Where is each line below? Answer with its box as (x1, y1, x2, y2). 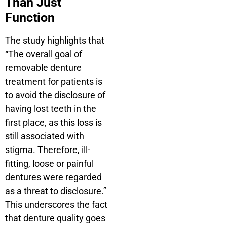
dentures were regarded (5, 171, 102, 182)
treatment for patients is (5, 75, 102, 87)
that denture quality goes (5, 212, 105, 223)
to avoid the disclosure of (5, 89, 105, 100)
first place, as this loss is (5, 117, 102, 128)
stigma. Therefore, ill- (5, 144, 90, 155)
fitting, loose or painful (5, 158, 94, 169)
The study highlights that (5, 34, 104, 46)
